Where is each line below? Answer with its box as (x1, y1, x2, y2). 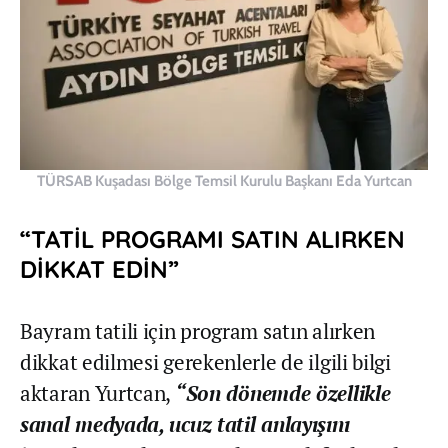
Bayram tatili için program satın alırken (20, 316, 376, 345)
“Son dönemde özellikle (174, 378, 391, 407)
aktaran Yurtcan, (20, 378, 175, 407)
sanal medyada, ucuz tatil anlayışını (20, 409, 350, 438)
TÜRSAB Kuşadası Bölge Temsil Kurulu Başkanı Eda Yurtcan (36, 171, 412, 190)
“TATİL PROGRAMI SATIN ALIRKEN (20, 223, 405, 254)
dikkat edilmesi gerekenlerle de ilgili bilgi (20, 347, 391, 376)
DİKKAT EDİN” (20, 253, 179, 284)
